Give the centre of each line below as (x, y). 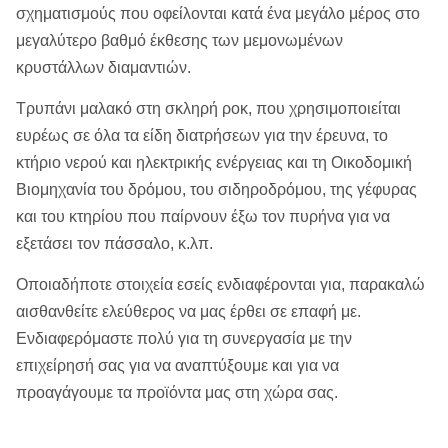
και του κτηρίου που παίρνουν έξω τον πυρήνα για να (203, 216)
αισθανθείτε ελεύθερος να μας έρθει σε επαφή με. (188, 311)
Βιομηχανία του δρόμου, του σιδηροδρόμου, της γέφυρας (216, 189)
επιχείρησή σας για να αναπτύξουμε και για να (177, 365)
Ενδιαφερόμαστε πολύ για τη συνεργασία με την (184, 338)
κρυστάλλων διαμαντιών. (103, 67)
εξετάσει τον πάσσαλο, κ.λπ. (114, 243)
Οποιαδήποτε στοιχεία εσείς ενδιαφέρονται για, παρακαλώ (220, 284)
